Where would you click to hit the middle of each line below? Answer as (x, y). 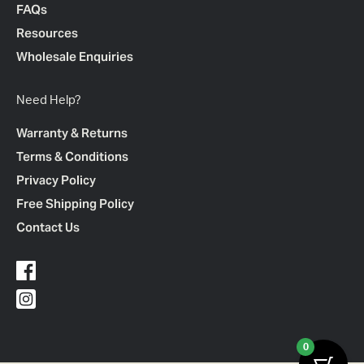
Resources (47, 33)
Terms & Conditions (72, 156)
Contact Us (48, 227)
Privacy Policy (56, 180)
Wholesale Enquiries (75, 56)
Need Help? (49, 100)
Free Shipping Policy (75, 204)
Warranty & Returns (72, 133)
